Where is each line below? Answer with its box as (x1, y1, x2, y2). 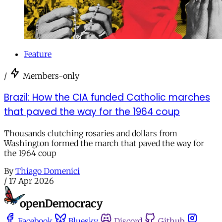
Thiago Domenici (15, 166, 80, 176)
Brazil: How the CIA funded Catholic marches (4, 91, 210, 105)
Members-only (23, 71, 79, 81)
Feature (24, 49, 52, 59)
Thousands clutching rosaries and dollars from (4, 128, 177, 138)
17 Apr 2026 (9, 175, 54, 186)
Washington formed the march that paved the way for (4, 138, 204, 148)
